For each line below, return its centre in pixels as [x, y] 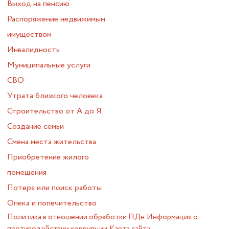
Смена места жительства [51, 142]
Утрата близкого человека [55, 96]
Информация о [172, 217]
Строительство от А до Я [54, 111]
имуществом [29, 34]
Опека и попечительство [52, 203]
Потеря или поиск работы [54, 188]
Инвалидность [33, 50]
